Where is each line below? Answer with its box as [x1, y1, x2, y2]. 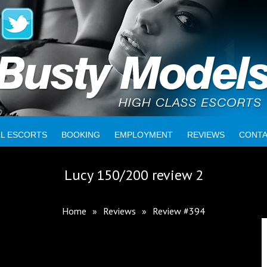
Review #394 [153, 205, 205, 217]
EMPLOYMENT [114, 130, 173, 139]
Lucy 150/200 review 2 [64, 166, 203, 184]
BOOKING [61, 130, 100, 139]
